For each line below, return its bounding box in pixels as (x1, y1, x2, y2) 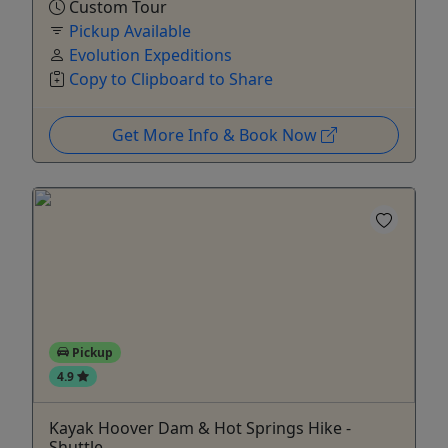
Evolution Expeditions (69, 43, 232, 66)
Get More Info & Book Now (111, 123, 321, 146)
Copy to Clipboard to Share (69, 67, 273, 90)
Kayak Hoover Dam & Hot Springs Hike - (49, 416, 351, 439)
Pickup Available (69, 19, 191, 42)
